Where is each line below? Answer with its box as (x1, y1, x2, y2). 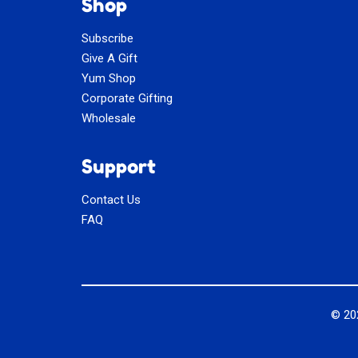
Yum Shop (82, 71, 136, 86)
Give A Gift (82, 51, 137, 66)
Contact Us (82, 193, 141, 208)
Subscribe (82, 31, 133, 46)
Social (81, 332, 135, 356)
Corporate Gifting (82, 91, 173, 106)
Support (82, 155, 156, 179)
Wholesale (82, 111, 136, 126)
